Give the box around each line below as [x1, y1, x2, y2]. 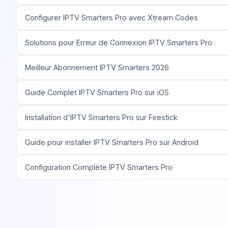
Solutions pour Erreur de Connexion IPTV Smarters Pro [25, 38, 212, 47]
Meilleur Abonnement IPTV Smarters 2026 [25, 63, 169, 72]
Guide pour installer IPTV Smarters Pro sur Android [25, 137, 198, 147]
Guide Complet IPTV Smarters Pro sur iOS [25, 88, 169, 97]
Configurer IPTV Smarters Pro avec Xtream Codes [25, 13, 198, 22]
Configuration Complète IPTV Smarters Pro [25, 162, 173, 172]
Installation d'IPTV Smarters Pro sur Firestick [25, 112, 178, 122]
